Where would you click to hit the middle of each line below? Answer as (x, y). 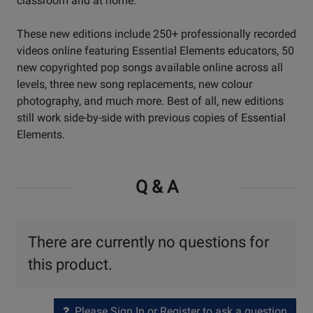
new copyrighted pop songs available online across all (150, 68)
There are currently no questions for (148, 242)
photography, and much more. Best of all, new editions (150, 101)
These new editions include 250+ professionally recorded (156, 34)
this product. (70, 265)
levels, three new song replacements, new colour (134, 85)
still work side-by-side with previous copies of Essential (151, 118)
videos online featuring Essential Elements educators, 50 (155, 51)
